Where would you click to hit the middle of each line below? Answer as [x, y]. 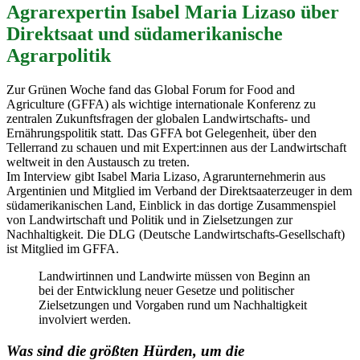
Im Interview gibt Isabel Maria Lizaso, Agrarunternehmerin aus [166, 176]
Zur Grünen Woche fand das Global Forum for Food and [151, 89]
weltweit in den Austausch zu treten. [100, 162]
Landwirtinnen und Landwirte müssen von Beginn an [174, 276]
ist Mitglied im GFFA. [64, 248]
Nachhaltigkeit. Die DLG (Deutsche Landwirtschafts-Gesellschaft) [176, 234]
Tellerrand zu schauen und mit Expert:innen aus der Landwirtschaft [176, 147]
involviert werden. [86, 319]
